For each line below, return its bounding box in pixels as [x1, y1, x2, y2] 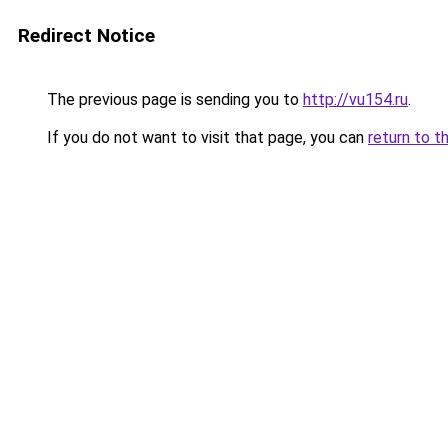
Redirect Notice [18, 24, 155, 47]
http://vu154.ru [303, 90, 408, 109]
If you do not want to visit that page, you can [43, 128, 368, 147]
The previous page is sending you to [43, 90, 303, 109]
